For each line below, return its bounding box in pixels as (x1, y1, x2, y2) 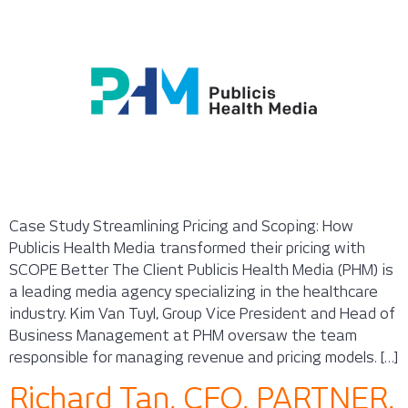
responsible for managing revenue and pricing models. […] (9, 348, 398, 366)
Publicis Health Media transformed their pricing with (9, 239, 365, 257)
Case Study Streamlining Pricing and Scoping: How (9, 217, 353, 235)
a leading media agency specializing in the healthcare (9, 282, 378, 301)
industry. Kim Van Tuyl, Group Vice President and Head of (9, 304, 395, 322)
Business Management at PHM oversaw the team (9, 326, 357, 344)
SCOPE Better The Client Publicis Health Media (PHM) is (9, 260, 393, 279)
